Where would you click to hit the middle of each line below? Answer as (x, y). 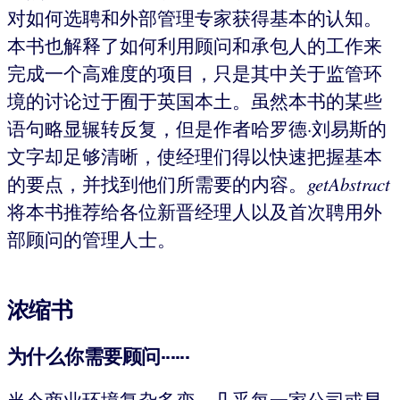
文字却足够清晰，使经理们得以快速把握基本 (195, 156)
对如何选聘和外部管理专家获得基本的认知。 (195, 17)
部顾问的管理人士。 (92, 239)
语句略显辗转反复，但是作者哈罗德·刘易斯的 (197, 128)
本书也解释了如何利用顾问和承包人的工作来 (195, 45)
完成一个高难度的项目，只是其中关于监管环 (195, 73)
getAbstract (349, 183)
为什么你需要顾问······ (99, 356)
